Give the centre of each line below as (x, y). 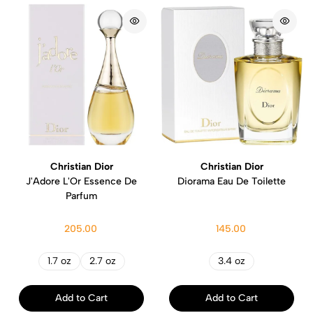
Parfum (81, 196)
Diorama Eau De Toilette (232, 181)
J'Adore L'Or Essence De (81, 181)
